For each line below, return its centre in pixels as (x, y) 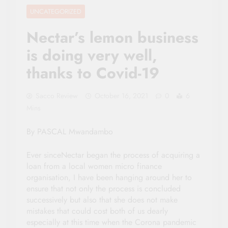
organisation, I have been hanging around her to (109, 177)
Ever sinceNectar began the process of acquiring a (113, 155)
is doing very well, (92, 55)
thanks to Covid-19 (93, 73)
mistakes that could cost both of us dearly (97, 211)
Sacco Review (57, 95)
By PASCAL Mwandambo (70, 131)
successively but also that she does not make (102, 199)
